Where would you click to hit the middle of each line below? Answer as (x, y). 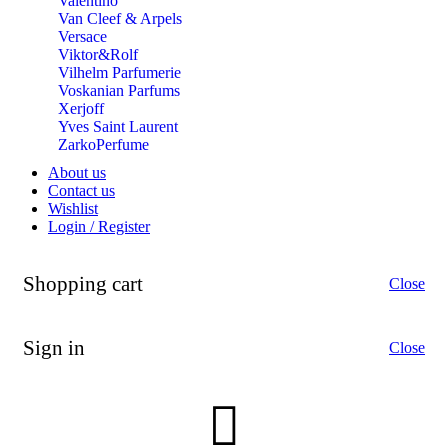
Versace (82, 36)
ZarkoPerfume (103, 144)
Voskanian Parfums (119, 90)
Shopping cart (83, 283)
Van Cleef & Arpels (120, 18)
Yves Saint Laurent (118, 126)
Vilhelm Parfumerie (119, 72)
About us (77, 172)
